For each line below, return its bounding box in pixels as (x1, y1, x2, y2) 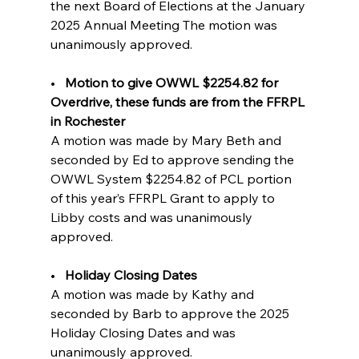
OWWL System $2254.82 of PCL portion (50, 170, 295, 187)
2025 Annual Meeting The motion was (50, 16, 280, 33)
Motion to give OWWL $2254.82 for (64, 74, 281, 91)
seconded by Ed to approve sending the (50, 151, 297, 167)
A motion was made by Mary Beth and (50, 131, 284, 148)
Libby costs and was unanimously (50, 208, 256, 225)
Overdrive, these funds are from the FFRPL (50, 93, 308, 110)
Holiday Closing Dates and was (50, 324, 239, 341)
